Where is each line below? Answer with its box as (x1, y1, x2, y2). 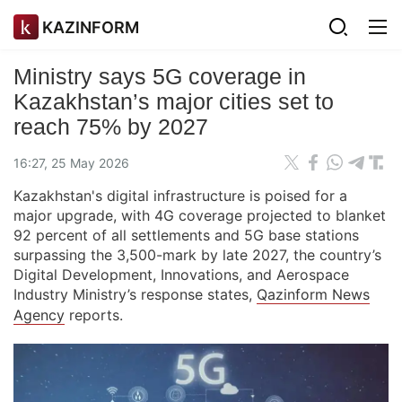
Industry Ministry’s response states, (13, 285, 257, 303)
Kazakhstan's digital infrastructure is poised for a (13, 187, 347, 205)
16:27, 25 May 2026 (13, 154, 129, 170)
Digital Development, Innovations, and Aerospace (13, 266, 349, 284)
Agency (13, 306, 65, 324)
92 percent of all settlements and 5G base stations (13, 226, 359, 244)
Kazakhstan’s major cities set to (13, 89, 334, 114)
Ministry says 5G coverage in (13, 64, 306, 89)
